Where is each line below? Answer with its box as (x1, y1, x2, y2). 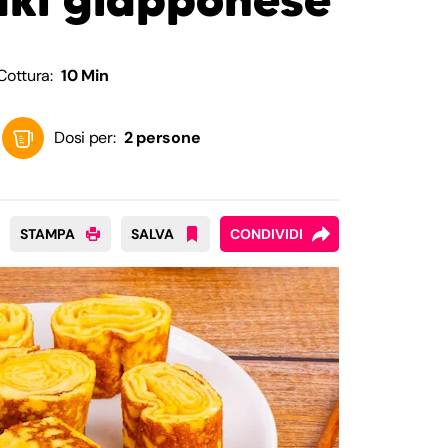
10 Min (61, 64, 109, 86)
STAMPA (20, 224, 75, 243)
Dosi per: (54, 126, 116, 148)
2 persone (124, 126, 201, 148)
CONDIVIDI (230, 224, 303, 243)
